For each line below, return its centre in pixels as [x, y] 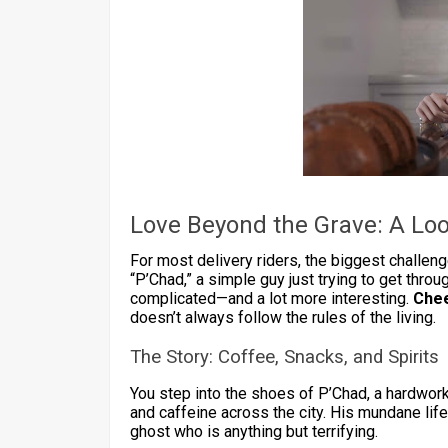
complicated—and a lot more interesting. [271, 298]
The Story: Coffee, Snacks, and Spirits [284, 356]
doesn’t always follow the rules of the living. [283, 317]
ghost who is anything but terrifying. [254, 431]
